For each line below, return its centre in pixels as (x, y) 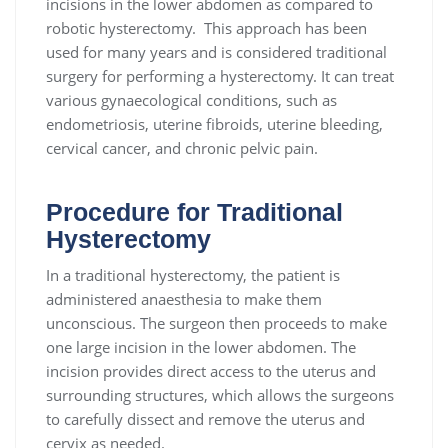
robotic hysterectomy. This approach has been (206, 28)
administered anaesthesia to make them (184, 299)
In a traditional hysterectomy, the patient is (193, 275)
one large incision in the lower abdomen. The (201, 347)
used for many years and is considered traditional (216, 52)
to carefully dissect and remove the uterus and (205, 419)
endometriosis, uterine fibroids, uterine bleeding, (214, 124)
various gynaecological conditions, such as (191, 100)
